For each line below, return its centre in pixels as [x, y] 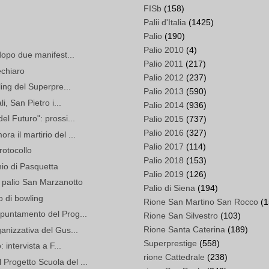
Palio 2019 [164, 174]
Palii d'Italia [165, 23]
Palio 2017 [164, 147]
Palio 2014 [164, 105]
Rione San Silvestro [181, 216]
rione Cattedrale [174, 257]
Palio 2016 [164, 133]
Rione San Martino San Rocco [201, 202]
